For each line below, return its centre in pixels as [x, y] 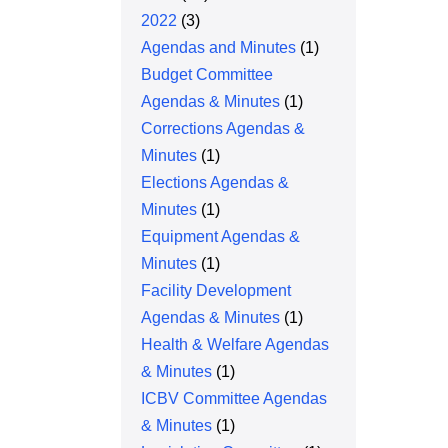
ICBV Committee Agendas [234, 398]
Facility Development [216, 290]
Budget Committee [207, 74]
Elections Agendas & [215, 182]
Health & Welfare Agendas [235, 344]
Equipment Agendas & [221, 236]
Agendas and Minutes [219, 47]
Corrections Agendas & [223, 128]
